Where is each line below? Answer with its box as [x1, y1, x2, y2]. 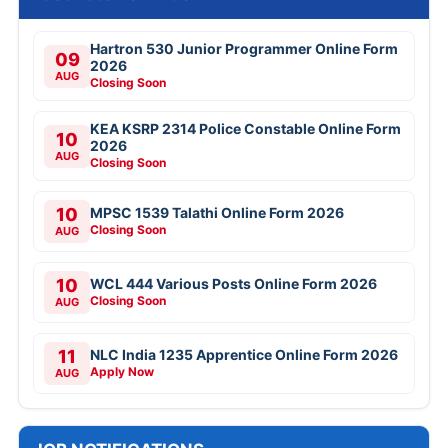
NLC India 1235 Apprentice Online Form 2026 [90, 346, 398, 364]
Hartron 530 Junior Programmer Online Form [90, 40, 398, 58]
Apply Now [90, 364, 154, 380]
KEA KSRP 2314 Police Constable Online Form [90, 120, 401, 138]
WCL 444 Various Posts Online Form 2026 [90, 275, 377, 293]
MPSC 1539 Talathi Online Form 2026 [90, 204, 344, 222]
